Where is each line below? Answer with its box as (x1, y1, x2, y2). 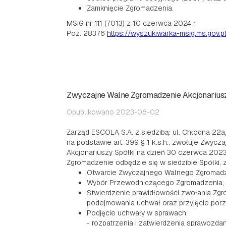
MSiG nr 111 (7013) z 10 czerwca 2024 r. (67, 19, 197, 28)
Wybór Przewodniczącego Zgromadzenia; (87, 178, 224, 187)
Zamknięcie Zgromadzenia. (87, 4, 174, 13)
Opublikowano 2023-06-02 (67, 107, 159, 117)
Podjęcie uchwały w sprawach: (87, 208, 188, 217)
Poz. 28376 (67, 29, 107, 38)
